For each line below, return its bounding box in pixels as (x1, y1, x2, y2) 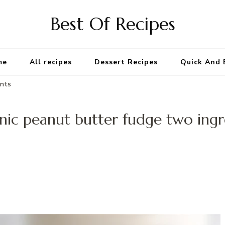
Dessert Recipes (94, 57, 158, 67)
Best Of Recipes (50, 13, 175, 35)
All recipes (30, 57, 72, 67)
